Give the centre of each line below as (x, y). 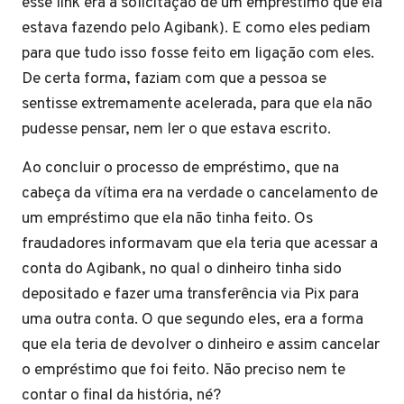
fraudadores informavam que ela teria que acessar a (200, 244)
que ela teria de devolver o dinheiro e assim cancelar (201, 345)
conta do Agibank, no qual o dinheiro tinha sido (182, 269)
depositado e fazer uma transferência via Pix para (190, 294)
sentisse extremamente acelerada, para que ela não (197, 104)
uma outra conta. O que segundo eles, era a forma (193, 320)
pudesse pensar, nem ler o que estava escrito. (176, 129)
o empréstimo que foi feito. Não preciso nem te (184, 370)
